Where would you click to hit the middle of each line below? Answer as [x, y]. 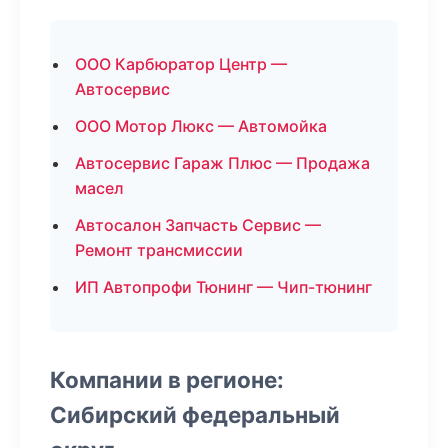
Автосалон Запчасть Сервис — [198, 225]
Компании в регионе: [167, 379]
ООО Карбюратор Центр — [181, 64]
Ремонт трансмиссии [159, 250]
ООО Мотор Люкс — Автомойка [201, 126]
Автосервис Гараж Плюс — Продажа [222, 163]
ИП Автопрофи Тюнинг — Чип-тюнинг [223, 287]
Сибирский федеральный [195, 414]
